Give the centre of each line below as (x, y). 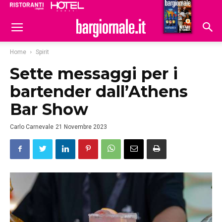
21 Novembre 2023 (81, 127)
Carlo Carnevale (32, 127)
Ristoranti (127, 8)
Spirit (42, 52)
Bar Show (49, 109)
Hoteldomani (174, 9)
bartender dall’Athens (99, 91)
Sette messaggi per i (94, 74)
